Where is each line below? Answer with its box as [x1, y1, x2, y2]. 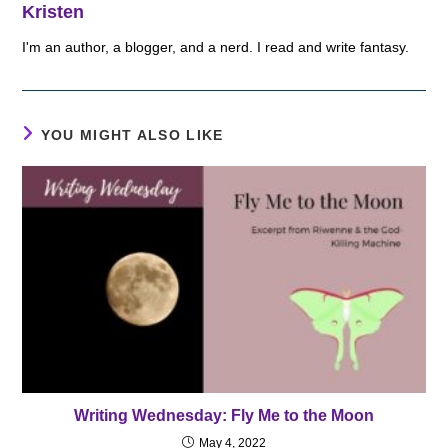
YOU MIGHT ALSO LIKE [40, 127, 224, 144]
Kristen [22, 2, 85, 23]
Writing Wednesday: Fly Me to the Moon [74, 407, 374, 425]
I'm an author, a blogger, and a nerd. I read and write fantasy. [22, 39, 410, 56]
